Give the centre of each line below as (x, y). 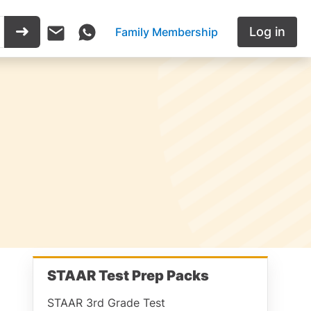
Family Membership (167, 32)
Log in (267, 32)
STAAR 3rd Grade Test (106, 303)
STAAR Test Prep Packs (128, 276)
